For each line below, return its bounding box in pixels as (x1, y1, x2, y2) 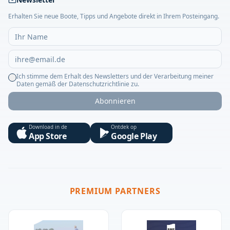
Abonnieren (94, 96, 136, 106)
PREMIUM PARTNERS (69, 185, 161, 197)
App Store (29, 130, 67, 142)
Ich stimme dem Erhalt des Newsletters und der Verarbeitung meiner (16, 72, 214, 81)
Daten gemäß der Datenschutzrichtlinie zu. (16, 80, 139, 89)
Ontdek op (111, 123, 137, 131)
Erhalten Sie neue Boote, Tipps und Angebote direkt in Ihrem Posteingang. (8, 12, 219, 21)
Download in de (29, 123, 67, 131)
